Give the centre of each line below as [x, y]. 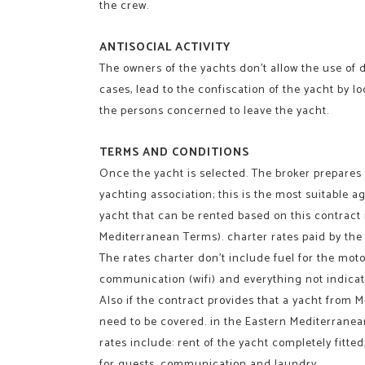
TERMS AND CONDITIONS [174, 152]
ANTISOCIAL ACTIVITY [165, 47]
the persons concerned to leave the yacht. [214, 111]
